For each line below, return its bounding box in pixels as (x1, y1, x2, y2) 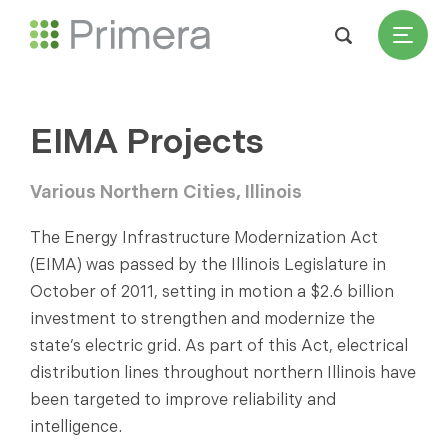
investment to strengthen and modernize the (30, 309, 375, 328)
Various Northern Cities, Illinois (30, 181, 302, 202)
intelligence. (30, 417, 122, 436)
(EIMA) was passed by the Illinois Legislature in (30, 255, 386, 274)
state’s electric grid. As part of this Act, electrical (30, 336, 408, 355)
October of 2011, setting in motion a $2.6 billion (30, 282, 394, 301)
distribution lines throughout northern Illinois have (30, 363, 416, 382)
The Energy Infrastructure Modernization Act (30, 228, 378, 247)
